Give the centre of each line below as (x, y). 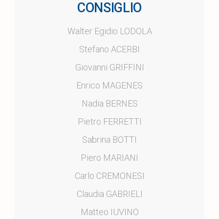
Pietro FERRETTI (109, 121)
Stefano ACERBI (109, 49)
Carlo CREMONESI (109, 175)
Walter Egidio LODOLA (109, 31)
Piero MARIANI (109, 157)
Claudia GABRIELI (109, 194)
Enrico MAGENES (109, 85)
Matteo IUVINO (109, 212)
